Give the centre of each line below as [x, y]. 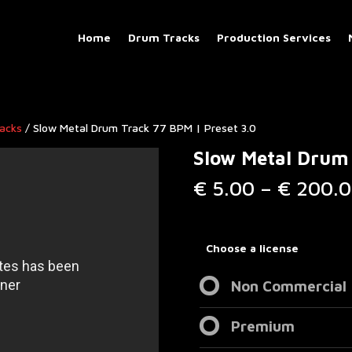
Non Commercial [288, 286]
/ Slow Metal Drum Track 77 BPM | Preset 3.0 [139, 128]
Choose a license [252, 247]
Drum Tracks [163, 37]
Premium [262, 326]
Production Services [273, 37]
